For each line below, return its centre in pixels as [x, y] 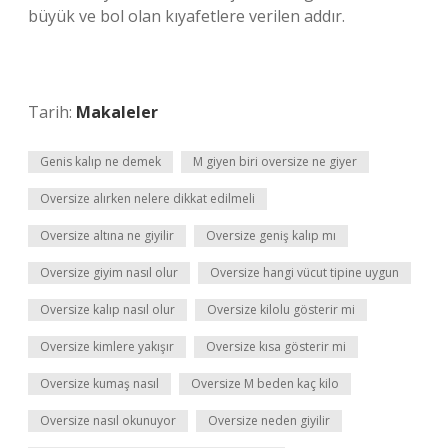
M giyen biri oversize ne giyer [275, 161]
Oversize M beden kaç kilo [265, 383]
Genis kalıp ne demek [100, 161]
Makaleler [117, 112]
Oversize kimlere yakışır [107, 346]
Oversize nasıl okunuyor [108, 420]
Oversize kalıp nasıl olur [107, 309]
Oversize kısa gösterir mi [276, 346]
